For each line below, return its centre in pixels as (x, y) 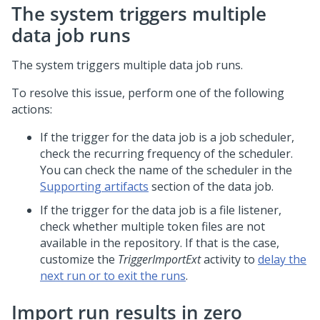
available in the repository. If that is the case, (160, 243)
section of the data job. (211, 186)
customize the (79, 259)
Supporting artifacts (94, 186)
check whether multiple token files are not (152, 226)
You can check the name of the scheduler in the (166, 170)
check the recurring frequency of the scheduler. (166, 154)
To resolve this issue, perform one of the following (148, 93)
